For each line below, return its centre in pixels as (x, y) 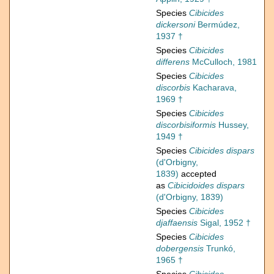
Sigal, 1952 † (224, 223)
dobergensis (180, 249)
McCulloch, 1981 (223, 62)
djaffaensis (177, 223)
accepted (198, 174)
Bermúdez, (217, 25)
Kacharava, (213, 88)
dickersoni (176, 25)
